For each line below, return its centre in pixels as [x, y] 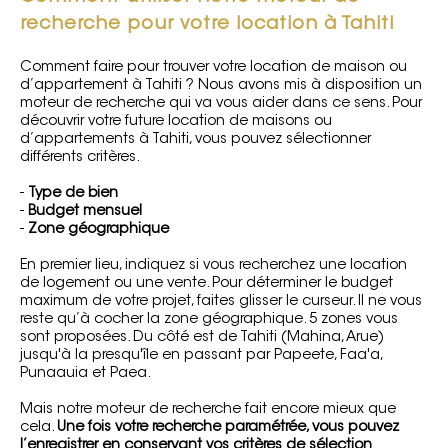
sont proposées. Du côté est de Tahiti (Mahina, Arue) [202, 337]
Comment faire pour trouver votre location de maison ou [213, 67]
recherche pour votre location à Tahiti [207, 25]
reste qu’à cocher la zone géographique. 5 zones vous [209, 319]
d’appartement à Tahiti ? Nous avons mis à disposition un [221, 85]
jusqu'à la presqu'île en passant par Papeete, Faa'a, [201, 355]
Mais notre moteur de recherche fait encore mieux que [208, 409]
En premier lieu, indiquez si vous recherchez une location [213, 265]
